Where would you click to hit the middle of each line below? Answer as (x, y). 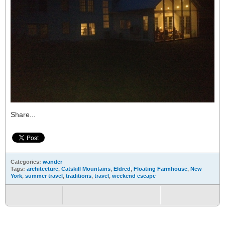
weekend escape (134, 176)
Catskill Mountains (86, 168)
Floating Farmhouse (160, 168)
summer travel (44, 176)
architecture (42, 168)
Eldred (122, 168)
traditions (79, 176)
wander (52, 161)
